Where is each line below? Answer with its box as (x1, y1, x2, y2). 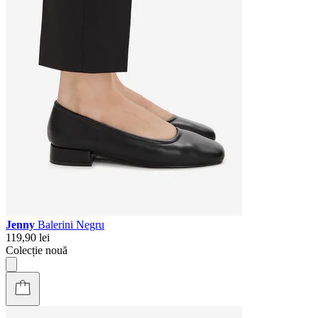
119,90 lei (6, 231, 50, 243)
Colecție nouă (6, 243, 67, 256)
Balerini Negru (38, 218, 104, 231)
